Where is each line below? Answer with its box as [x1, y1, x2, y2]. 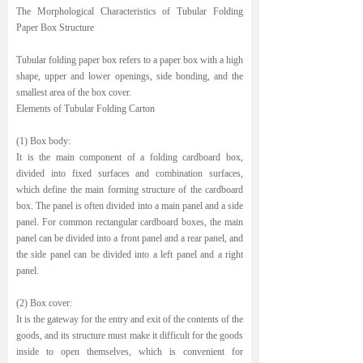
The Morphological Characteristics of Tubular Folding [16, 6, 243, 17]
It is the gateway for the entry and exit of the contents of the [16, 314, 243, 325]
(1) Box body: [16, 135, 70, 147]
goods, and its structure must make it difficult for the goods [16, 330, 243, 341]
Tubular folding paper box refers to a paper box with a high [16, 54, 243, 66]
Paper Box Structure [16, 22, 94, 33]
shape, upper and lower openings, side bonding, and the [16, 70, 243, 82]
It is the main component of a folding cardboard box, [16, 152, 243, 163]
